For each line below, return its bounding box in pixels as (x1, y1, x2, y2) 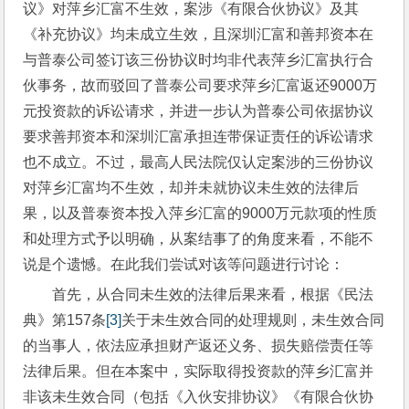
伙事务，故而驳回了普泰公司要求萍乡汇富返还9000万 (23, 77, 378, 93)
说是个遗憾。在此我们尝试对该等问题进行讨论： (23, 256, 345, 272)
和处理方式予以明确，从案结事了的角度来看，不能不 (23, 230, 374, 246)
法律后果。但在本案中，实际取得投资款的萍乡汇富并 (23, 362, 374, 379)
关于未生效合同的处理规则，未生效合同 (121, 311, 385, 328)
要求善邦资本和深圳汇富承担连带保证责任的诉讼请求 (23, 128, 374, 144)
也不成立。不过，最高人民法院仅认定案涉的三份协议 (23, 153, 374, 170)
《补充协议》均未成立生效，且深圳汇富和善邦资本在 (23, 26, 374, 42)
